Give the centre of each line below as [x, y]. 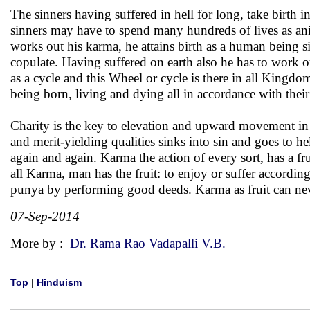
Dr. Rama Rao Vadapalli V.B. [148, 243]
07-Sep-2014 [45, 216]
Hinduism [59, 282]
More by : [40, 243]
